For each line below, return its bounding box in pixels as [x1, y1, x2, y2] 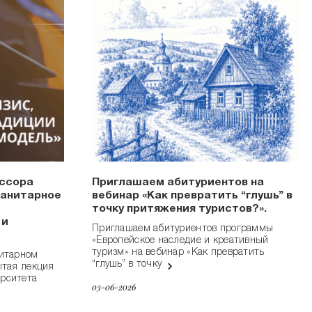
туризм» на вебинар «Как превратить [92, 248, 265, 258]
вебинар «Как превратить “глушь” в [92, 191, 292, 203]
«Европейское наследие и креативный [92, 236, 269, 247]
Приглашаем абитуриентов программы [92, 224, 274, 235]
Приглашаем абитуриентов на [92, 178, 264, 189]
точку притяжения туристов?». [92, 204, 267, 216]
